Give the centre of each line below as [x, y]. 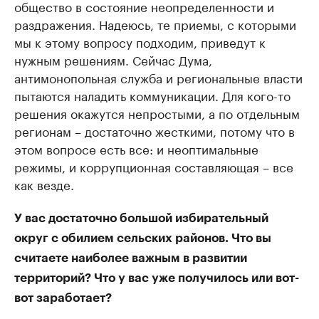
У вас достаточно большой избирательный [141, 219]
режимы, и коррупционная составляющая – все [154, 166]
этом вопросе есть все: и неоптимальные [136, 148]
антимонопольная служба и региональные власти [158, 77]
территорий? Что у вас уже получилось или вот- [157, 278]
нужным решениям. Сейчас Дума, [113, 59]
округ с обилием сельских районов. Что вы [143, 239]
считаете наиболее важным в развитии [131, 258]
